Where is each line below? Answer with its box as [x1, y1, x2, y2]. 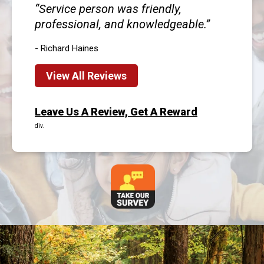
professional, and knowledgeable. [35, 16, 206, 31]
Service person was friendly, [39, 1, 181, 16]
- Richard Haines [35, 42, 98, 54]
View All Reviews [46, 69, 127, 82]
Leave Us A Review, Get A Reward [35, 105, 197, 118]
